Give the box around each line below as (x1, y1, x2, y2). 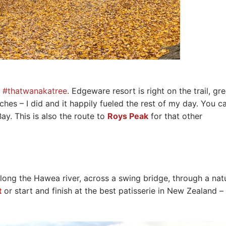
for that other (148, 110, 202, 121)
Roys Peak (107, 110, 148, 121)
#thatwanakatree (3, 85, 67, 96)
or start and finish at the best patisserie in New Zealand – (2, 186, 223, 196)
